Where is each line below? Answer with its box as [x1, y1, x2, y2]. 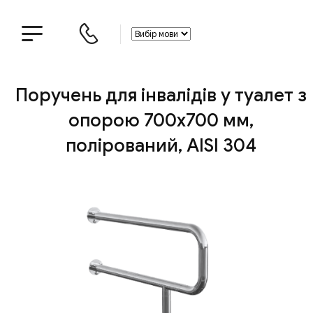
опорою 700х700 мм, [68, 108, 254, 131]
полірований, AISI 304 [66, 133, 257, 156]
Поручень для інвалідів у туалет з [15, 83, 307, 106]
